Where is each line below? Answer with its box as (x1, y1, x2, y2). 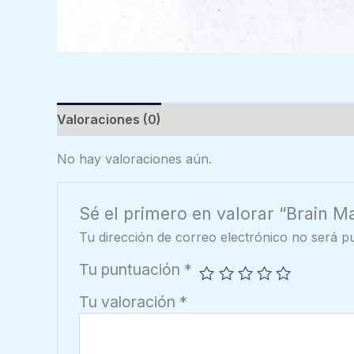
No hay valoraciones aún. (57, 150, 212, 167)
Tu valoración (78, 292, 179, 312)
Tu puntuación (78, 260, 184, 280)
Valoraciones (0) (57, 111, 161, 127)
